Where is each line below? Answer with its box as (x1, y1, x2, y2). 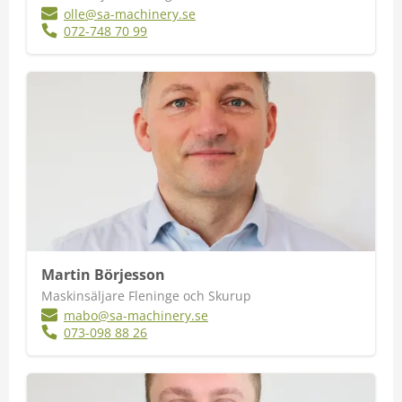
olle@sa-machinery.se (64, 5, 197, 22)
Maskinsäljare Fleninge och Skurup (41, 287, 251, 304)
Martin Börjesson (41, 265, 165, 284)
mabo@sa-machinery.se (64, 307, 209, 324)
